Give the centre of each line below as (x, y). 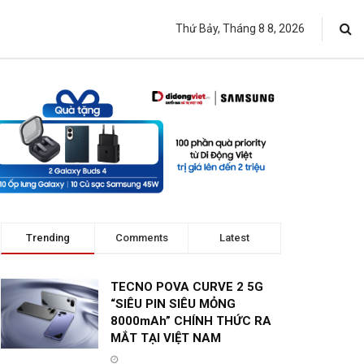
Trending (48, 238)
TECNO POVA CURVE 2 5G (187, 287)
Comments (141, 238)
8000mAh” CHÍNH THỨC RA (191, 321)
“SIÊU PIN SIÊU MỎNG (173, 304)
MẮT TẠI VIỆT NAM (166, 338)
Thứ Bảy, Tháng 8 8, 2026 (240, 28)
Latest (234, 238)
